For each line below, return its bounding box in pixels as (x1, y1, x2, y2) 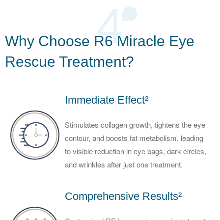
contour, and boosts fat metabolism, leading (65, 132, 203, 143)
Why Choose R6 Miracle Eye (5, 32, 194, 49)
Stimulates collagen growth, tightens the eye (65, 119, 205, 130)
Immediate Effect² (65, 93, 148, 106)
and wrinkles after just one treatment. (65, 159, 183, 169)
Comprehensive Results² (65, 190, 182, 202)
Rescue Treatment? (5, 53, 134, 70)
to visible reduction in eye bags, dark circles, (65, 145, 206, 156)
